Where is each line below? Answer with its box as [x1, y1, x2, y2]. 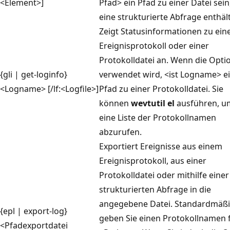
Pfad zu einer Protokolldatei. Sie [99, 83, 223, 94]
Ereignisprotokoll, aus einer [99, 155, 206, 166]
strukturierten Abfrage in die [99, 183, 211, 195]
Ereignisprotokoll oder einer [99, 40, 209, 51]
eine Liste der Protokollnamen [99, 111, 216, 123]
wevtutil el [131, 97, 175, 109]
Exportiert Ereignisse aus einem [99, 140, 222, 152]
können [99, 97, 131, 109]
